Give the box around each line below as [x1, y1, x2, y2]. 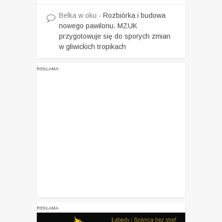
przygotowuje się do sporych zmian [59, 32, 170, 40]
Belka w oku [59, 11, 97, 19]
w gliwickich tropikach [59, 42, 126, 51]
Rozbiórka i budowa [103, 11, 166, 19]
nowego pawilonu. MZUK [59, 21, 137, 30]
